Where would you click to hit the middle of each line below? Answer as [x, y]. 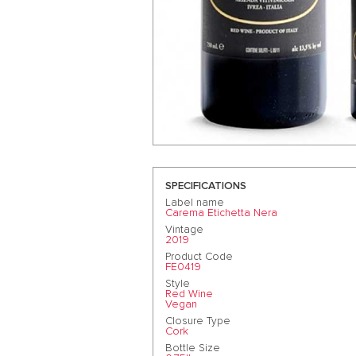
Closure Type [198, 321]
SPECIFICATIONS [206, 186]
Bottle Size [193, 348]
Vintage [184, 229]
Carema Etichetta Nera [221, 213]
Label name [195, 202]
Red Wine [189, 294]
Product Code [199, 256]
